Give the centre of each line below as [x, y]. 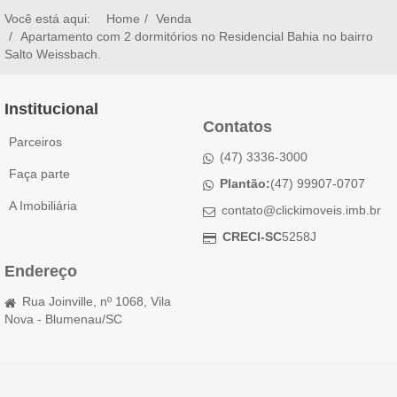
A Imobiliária [43, 205]
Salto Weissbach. [53, 54]
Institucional [51, 109]
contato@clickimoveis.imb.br [301, 210]
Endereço [41, 271]
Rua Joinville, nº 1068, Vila [96, 301]
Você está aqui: [51, 18]
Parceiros [35, 141]
